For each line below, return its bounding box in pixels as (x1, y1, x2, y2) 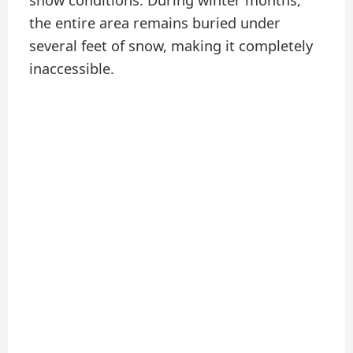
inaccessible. (29, 59, 115, 79)
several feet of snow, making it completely (29, 36, 314, 56)
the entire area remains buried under (29, 13, 281, 33)
